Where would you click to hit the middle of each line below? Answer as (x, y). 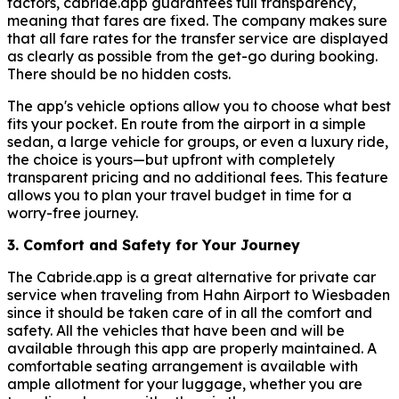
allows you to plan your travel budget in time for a (179, 195)
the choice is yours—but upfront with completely (171, 159)
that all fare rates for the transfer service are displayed (198, 38)
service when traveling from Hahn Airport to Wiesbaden (199, 294)
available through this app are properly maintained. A (192, 348)
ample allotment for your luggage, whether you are (185, 383)
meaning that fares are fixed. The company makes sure (197, 20)
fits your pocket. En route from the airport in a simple (187, 123)
